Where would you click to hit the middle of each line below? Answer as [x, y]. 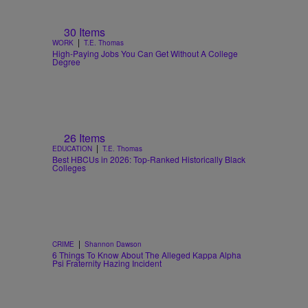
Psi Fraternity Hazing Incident [107, 263]
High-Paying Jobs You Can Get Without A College [145, 53]
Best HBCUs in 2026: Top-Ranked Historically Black [149, 159]
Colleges [69, 168]
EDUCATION [72, 149]
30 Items [85, 32]
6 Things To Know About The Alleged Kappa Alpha [147, 255]
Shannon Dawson [113, 244]
